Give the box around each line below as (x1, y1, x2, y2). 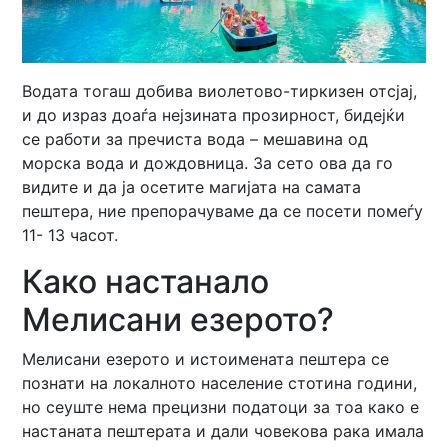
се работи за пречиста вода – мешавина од (22, 129, 369, 150)
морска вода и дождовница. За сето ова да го (22, 153, 394, 174)
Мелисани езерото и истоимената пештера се (22, 349, 390, 370)
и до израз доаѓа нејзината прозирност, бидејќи (22, 105, 406, 126)
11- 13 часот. (22, 225, 119, 246)
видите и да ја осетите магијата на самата (22, 177, 362, 198)
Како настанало (22, 262, 270, 302)
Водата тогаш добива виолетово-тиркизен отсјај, (22, 81, 418, 102)
